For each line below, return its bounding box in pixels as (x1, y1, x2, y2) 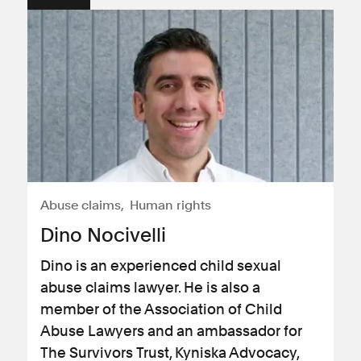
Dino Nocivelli (40, 222, 166, 247)
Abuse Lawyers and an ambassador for (40, 322, 302, 339)
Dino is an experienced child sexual (40, 256, 281, 274)
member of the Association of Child (40, 300, 282, 317)
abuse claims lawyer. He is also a (40, 278, 260, 296)
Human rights (130, 197, 211, 213)
